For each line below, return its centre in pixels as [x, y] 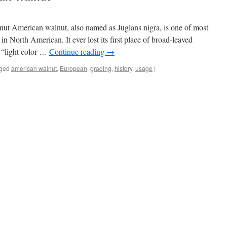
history [123, 68]
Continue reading [78, 51]
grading [101, 68]
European [73, 68]
